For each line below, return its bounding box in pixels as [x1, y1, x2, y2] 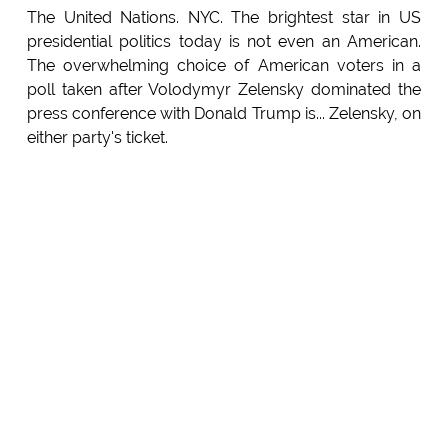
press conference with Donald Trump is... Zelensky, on [26, 104, 422, 124]
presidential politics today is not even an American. [26, 32, 422, 52]
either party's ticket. [26, 128, 168, 148]
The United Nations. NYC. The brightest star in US [26, 8, 422, 28]
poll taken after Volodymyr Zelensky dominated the [26, 80, 422, 100]
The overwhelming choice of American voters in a [26, 56, 422, 76]
